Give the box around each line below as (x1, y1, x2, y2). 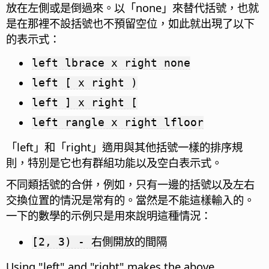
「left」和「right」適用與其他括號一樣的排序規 (6, 139, 243, 155)
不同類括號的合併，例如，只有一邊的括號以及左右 (6, 177, 255, 192)
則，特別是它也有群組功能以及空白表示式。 (6, 155, 222, 171)
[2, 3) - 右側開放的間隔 (32, 235, 167, 249)
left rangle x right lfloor (32, 116, 204, 129)
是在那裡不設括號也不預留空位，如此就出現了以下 (6, 16, 255, 31)
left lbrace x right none (32, 56, 190, 70)
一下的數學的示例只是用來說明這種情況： (6, 208, 211, 223)
